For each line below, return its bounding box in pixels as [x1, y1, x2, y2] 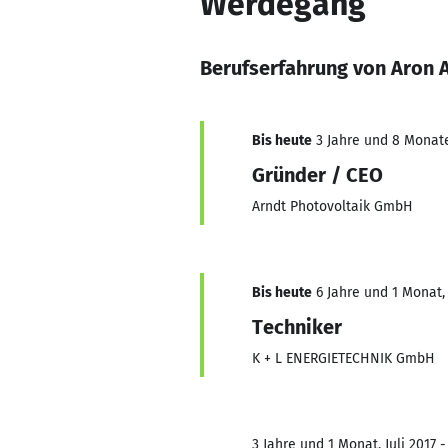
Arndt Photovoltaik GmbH [252, 198, 413, 215]
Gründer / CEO [252, 163, 383, 187]
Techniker [252, 315, 342, 339]
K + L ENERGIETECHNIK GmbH [252, 350, 435, 367]
